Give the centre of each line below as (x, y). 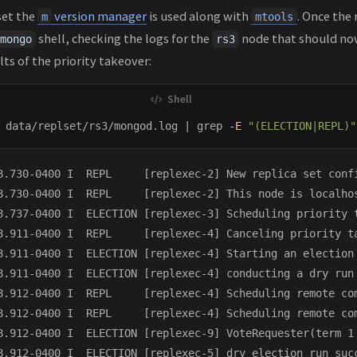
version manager (99, 16)
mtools (274, 16)
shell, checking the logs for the (124, 38)
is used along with (199, 16)
